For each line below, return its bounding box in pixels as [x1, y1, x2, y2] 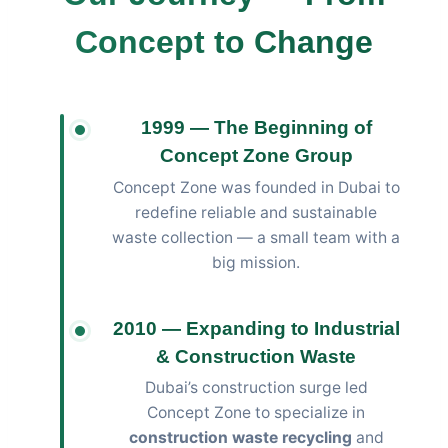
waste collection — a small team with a [112, 227, 400, 247]
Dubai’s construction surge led [144, 378, 368, 398]
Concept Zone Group [159, 144, 353, 166]
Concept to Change [75, 23, 373, 60]
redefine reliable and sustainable [135, 202, 377, 222]
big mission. [212, 252, 300, 272]
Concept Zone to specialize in [147, 403, 365, 423]
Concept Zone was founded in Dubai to [112, 177, 400, 197]
